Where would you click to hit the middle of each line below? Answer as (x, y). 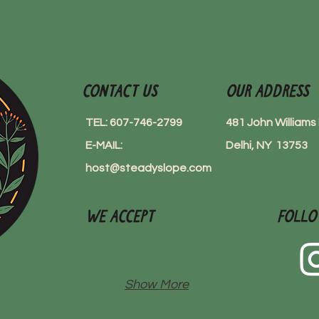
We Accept (120, 217)
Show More (157, 284)
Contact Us (119, 92)
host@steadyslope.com (148, 168)
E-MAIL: (104, 145)
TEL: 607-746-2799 (136, 122)
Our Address (267, 92)
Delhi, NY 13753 (267, 145)
